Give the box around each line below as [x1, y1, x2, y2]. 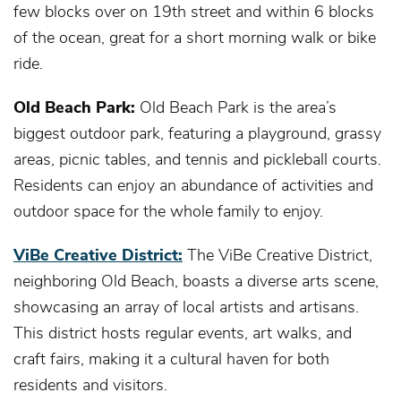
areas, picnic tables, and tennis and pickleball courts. [13, 147, 381, 169]
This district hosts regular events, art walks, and [13, 320, 352, 343]
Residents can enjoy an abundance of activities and [13, 173, 373, 195]
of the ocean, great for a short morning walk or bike [13, 25, 376, 47]
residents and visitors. [13, 372, 167, 395]
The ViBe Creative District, [187, 243, 372, 265]
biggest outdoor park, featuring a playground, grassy [13, 121, 381, 143]
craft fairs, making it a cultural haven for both [13, 346, 329, 369]
